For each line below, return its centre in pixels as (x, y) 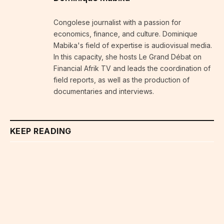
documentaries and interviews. (104, 91)
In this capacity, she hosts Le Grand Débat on (127, 56)
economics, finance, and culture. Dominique (125, 33)
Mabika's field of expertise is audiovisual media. (133, 45)
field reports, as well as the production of (121, 79)
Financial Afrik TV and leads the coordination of (132, 68)
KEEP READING (41, 131)
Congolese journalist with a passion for (117, 22)
